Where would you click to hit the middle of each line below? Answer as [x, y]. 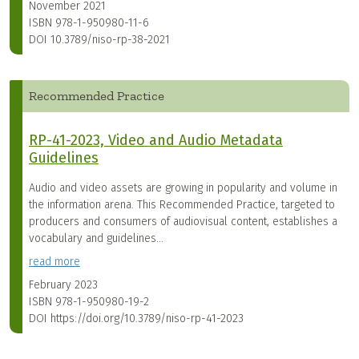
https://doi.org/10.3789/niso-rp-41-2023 [147, 319]
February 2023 [63, 285]
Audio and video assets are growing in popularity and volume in [183, 188]
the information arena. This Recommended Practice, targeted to [182, 205]
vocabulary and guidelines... [96, 239]
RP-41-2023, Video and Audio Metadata [156, 141]
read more [54, 262]
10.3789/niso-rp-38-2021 [110, 40]
